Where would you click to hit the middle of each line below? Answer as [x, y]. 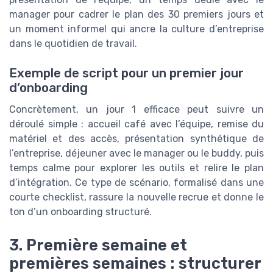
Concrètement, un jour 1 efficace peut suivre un [136, 110]
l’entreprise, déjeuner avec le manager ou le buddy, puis [136, 154]
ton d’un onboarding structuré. [80, 212]
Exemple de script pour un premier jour [126, 73]
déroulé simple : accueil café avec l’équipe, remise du [136, 124]
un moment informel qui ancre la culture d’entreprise [136, 29]
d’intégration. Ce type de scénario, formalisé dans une [136, 183]
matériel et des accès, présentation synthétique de [136, 139]
